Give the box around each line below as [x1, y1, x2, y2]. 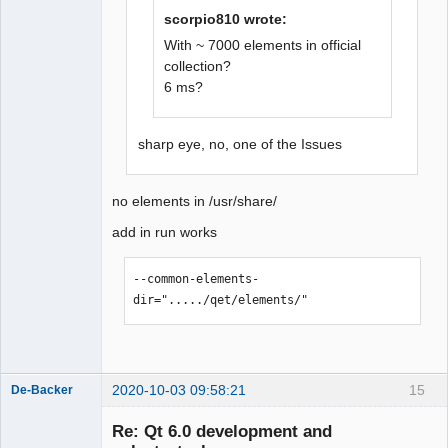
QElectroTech [11, 18, 84, 33]
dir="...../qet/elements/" [133, 293, 309, 308]
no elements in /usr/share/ [112, 193, 277, 210]
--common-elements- [133, 272, 260, 287]
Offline [26, 53, 65, 69]
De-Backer [11, 383, 73, 396]
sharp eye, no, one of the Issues [138, 135, 343, 152]
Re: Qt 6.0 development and [112, 420, 332, 441]
